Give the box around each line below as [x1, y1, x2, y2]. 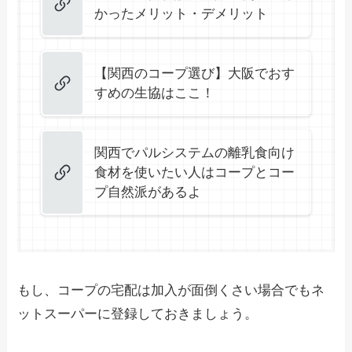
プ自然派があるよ [94, 185, 201, 200]
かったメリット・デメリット [94, 6, 268, 22]
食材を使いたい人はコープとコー [94, 165, 295, 181]
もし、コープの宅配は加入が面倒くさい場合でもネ [17, 282, 325, 298]
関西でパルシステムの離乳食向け [94, 145, 295, 161]
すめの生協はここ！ [94, 86, 214, 101]
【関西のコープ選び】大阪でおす [94, 66, 295, 82]
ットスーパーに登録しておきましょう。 [17, 306, 258, 321]
